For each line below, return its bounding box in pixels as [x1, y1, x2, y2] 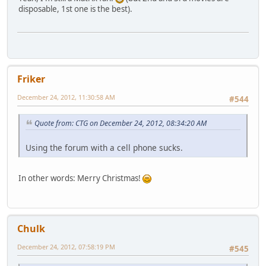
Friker [17, 72, 45, 85]
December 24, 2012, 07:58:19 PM [17, 242, 115, 251]
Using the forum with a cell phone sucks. [26, 141, 183, 153]
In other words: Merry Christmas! [18, 172, 142, 183]
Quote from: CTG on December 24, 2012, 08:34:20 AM [34, 118, 207, 128]
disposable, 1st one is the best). [18, 4, 132, 15]
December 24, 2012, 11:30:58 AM [17, 92, 115, 102]
